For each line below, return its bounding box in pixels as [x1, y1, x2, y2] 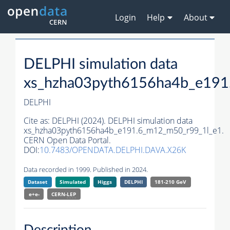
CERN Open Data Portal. [24, 135, 111, 146]
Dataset [28, 178, 48, 186]
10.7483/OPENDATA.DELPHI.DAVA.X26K [40, 144, 186, 156]
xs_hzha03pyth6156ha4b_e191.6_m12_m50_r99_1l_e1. [24, 125, 224, 137]
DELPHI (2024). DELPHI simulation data [52, 115, 193, 127]
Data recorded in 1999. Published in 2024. [24, 165, 148, 175]
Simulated [59, 178, 86, 186]
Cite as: [24, 115, 52, 127]
